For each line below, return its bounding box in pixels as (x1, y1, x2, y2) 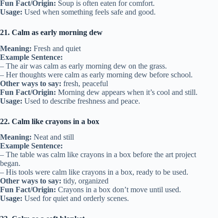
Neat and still (32, 133, 74, 142)
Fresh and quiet (32, 44, 81, 53)
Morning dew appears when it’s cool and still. (56, 88, 198, 96)
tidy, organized (61, 177, 109, 185)
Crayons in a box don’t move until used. (56, 185, 181, 194)
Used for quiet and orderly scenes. (22, 194, 129, 203)
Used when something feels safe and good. (22, 7, 156, 16)
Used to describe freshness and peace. (22, 96, 140, 105)
